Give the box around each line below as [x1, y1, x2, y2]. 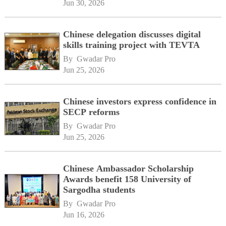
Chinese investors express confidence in [63, 96, 217, 106]
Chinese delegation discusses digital [63, 29, 201, 39]
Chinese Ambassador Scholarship [63, 163, 194, 174]
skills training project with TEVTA [63, 40, 200, 50]
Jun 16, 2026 [63, 210, 105, 219]
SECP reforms [63, 106, 120, 117]
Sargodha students [63, 184, 136, 195]
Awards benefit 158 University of [63, 174, 192, 184]
